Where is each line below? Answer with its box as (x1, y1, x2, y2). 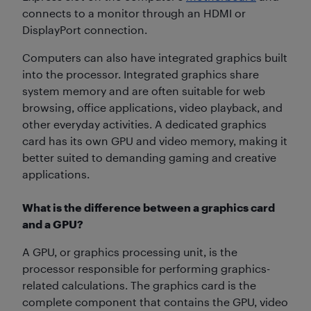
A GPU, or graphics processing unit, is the (22, 244, 237, 258)
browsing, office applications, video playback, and (22, 100, 283, 114)
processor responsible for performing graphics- (22, 261, 270, 275)
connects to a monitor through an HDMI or (22, 6, 246, 19)
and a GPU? (22, 217, 83, 230)
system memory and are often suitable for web (22, 83, 265, 97)
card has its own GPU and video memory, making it (22, 133, 287, 147)
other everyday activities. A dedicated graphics (22, 117, 267, 131)
